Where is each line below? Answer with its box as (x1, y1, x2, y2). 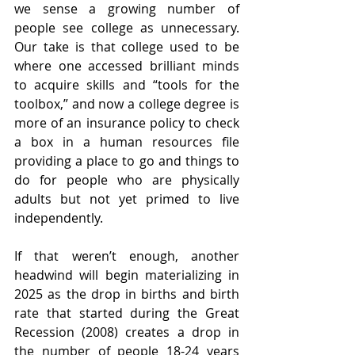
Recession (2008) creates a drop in (14, 323, 239, 341)
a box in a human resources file (14, 133, 239, 151)
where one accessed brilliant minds (14, 57, 239, 74)
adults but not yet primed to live (14, 190, 239, 208)
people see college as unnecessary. (14, 19, 239, 36)
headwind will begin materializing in (14, 266, 239, 284)
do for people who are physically (14, 171, 239, 189)
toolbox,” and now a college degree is (14, 95, 239, 113)
